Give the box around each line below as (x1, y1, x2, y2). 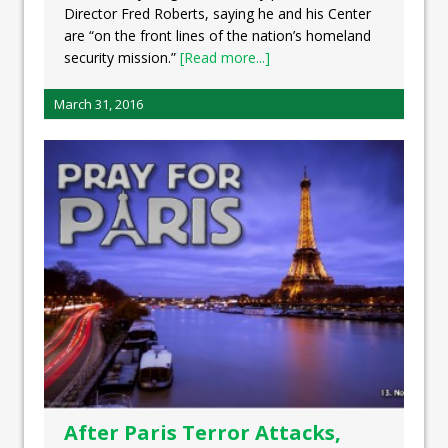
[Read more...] (180, 48, 270, 68)
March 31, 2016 (54, 95, 143, 114)
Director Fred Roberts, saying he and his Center (64, 4, 371, 24)
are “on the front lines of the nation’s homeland (64, 26, 371, 46)
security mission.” (64, 48, 180, 68)
